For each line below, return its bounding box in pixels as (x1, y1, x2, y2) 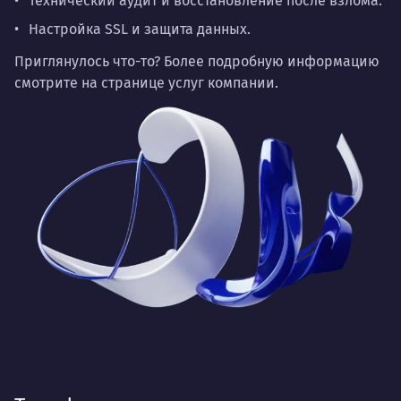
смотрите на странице (14, 73, 168, 91)
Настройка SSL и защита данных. (29, 20, 251, 38)
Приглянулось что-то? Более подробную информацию (14, 52, 380, 70)
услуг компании (168, 73, 275, 91)
